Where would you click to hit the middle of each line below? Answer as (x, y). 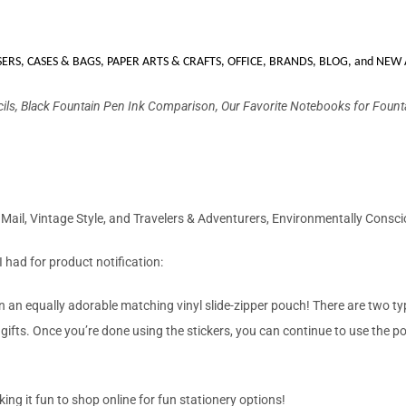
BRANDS (290, 62)
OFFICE (244, 62)
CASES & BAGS (63, 62)
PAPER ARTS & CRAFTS (163, 62)
